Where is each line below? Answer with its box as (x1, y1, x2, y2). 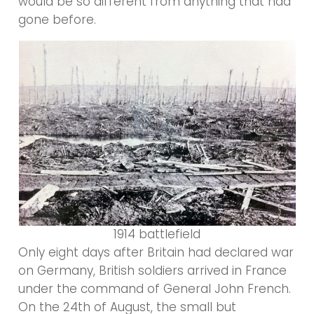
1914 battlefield (114, 226, 200, 243)
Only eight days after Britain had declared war (18, 244, 294, 261)
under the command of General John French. (18, 280, 292, 298)
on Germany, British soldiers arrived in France (18, 262, 287, 280)
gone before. (18, 11, 97, 29)
